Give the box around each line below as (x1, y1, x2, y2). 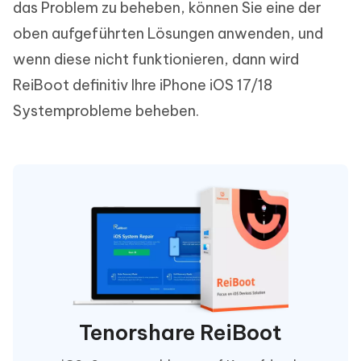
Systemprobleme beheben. (13, 102, 199, 121)
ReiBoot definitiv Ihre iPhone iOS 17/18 (13, 76, 272, 95)
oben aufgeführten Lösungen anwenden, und (13, 24, 323, 44)
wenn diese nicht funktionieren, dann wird (13, 50, 299, 69)
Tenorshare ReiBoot (79, 318, 282, 346)
